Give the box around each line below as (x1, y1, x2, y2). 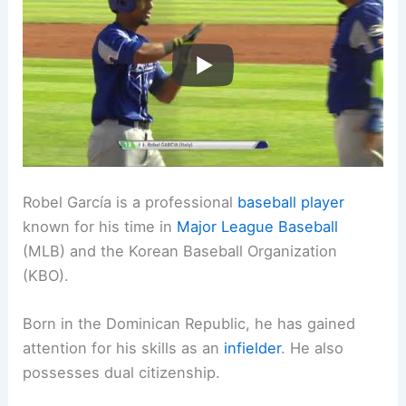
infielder (224, 339, 282, 358)
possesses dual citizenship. (23, 363, 221, 382)
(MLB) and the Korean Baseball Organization (23, 241, 338, 260)
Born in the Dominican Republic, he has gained (23, 314, 356, 333)
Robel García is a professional (23, 192, 238, 211)
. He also (281, 339, 344, 358)
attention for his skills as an (23, 339, 225, 358)
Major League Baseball (177, 217, 339, 236)
